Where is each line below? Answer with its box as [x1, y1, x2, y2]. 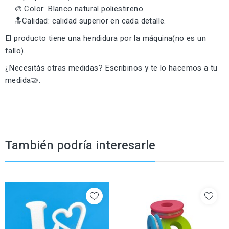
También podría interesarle [5, 136, 155, 154]
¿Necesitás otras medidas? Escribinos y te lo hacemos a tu [5, 62, 218, 74]
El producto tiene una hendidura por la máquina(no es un [5, 32, 206, 44]
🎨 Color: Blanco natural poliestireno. [5, 3, 145, 14]
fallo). [5, 44, 26, 56]
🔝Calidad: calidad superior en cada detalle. [5, 15, 166, 27]
